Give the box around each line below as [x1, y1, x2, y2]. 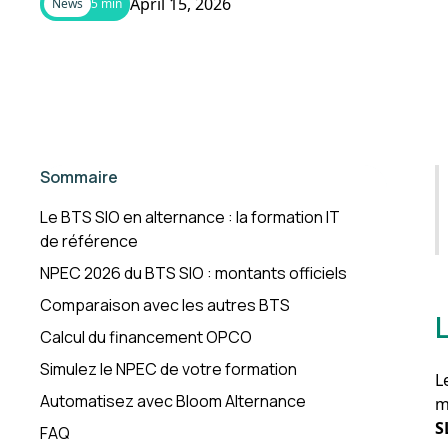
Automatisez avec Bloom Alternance [40, 389, 306, 412]
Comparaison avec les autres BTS [40, 293, 290, 316]
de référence [40, 229, 138, 252]
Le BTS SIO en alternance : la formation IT [40, 205, 340, 228]
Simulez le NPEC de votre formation [40, 357, 297, 380]
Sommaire [40, 165, 118, 188]
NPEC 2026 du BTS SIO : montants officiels [40, 261, 347, 284]
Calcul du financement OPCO [40, 325, 252, 348]
